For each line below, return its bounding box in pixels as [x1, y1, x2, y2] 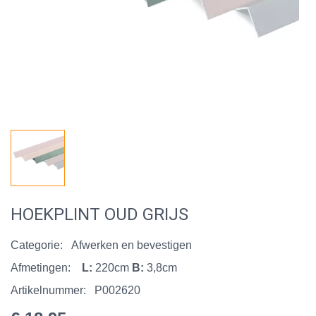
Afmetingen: [11, 261, 71, 274]
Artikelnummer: [11, 284, 86, 296]
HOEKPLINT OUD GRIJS [11, 204, 188, 224]
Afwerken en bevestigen [71, 238, 192, 251]
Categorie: [11, 238, 63, 251]
